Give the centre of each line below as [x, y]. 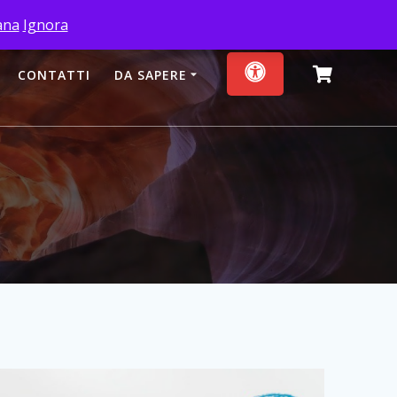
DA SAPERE [151, 74]
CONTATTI [54, 74]
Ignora [45, 25]
